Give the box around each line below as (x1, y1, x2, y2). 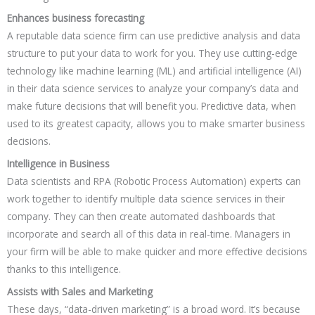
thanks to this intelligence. (7, 262, 121, 276)
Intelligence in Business (7, 157, 110, 171)
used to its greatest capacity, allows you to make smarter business (7, 117, 305, 131)
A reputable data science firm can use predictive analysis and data (7, 29, 300, 43)
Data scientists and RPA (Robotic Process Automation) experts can (7, 174, 301, 188)
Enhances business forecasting (7, 11, 144, 25)
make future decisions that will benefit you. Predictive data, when (7, 99, 296, 113)
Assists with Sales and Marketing (7, 285, 153, 299)
